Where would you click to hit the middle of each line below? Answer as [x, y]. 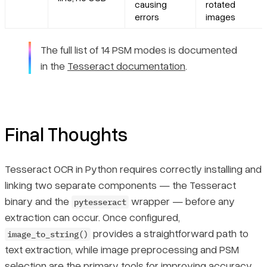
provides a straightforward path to [170, 233]
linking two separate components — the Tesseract [120, 185]
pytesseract [100, 202]
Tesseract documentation [126, 66]
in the [54, 66]
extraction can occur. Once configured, [92, 217]
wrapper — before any [182, 201]
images [221, 16]
